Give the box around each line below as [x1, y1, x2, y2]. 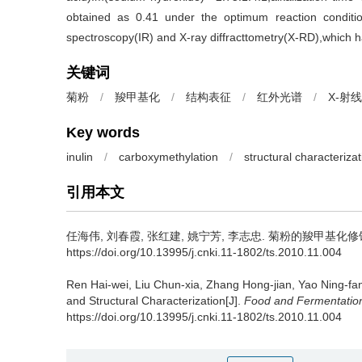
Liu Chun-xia [135, 278, 200, 291]
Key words [66, 124, 140, 141]
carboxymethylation [119, 150, 218, 163]
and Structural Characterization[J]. [66, 294, 244, 307]
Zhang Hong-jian [206, 278, 292, 291]
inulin [66, 150, 93, 163]
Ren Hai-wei [66, 278, 128, 291]
